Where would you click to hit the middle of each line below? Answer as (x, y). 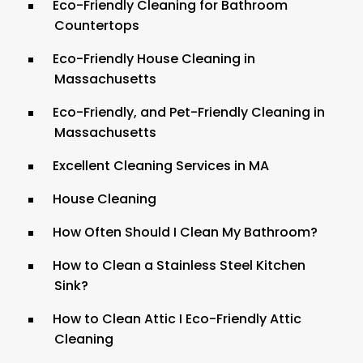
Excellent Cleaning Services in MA (160, 165)
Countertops (96, 25)
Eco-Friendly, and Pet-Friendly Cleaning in (188, 112)
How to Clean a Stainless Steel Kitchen (179, 265)
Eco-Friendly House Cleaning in (154, 58)
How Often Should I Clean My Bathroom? (185, 232)
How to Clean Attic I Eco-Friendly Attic (177, 318)
